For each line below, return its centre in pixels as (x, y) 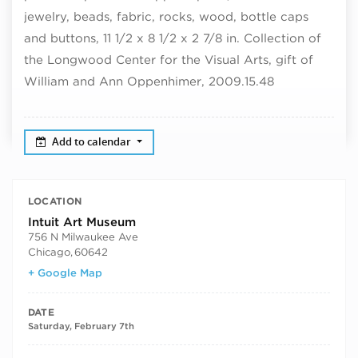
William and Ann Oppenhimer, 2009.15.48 (149, 81)
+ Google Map (65, 273)
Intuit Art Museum (82, 222)
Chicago (49, 251)
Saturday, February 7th (81, 326)
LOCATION (55, 201)
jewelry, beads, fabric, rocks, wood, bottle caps (166, 16)
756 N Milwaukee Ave (83, 236)
